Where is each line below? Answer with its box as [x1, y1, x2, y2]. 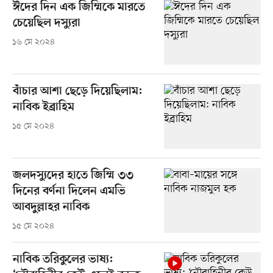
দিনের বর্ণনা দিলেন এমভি [12, 185, 126, 199]
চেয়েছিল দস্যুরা [12, 16, 80, 30]
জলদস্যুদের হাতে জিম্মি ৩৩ [12, 169, 133, 183]
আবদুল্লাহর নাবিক [12, 200, 90, 215]
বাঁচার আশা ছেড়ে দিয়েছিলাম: [12, 84, 143, 99]
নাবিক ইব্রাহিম [12, 100, 74, 115]
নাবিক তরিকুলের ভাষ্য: [12, 253, 113, 268]
